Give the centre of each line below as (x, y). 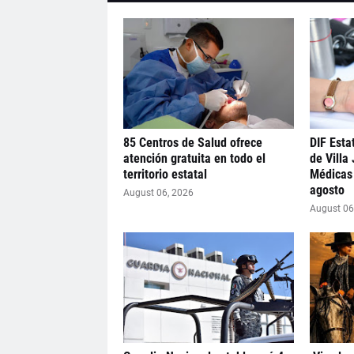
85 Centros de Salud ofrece (192, 143)
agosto (327, 190)
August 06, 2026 (158, 193)
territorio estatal (165, 174)
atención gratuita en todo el (194, 158)
